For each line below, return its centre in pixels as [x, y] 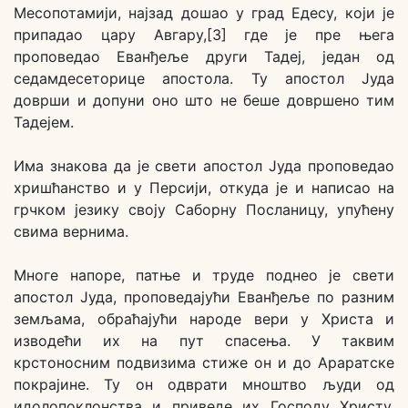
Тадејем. [44, 122]
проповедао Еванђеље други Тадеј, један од [204, 57]
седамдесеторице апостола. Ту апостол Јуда [204, 79]
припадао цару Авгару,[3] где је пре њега [204, 35]
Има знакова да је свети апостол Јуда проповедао [204, 166]
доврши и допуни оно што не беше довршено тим [204, 101]
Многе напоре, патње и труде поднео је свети [204, 275]
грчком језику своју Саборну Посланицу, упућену [204, 210]
